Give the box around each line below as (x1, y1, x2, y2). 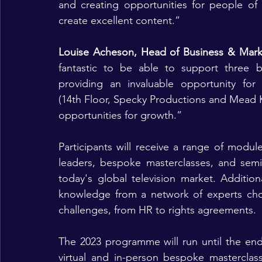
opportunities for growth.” (58, 109, 182, 122)
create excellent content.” (58, 14, 180, 27)
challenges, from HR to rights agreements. (58, 204, 256, 216)
